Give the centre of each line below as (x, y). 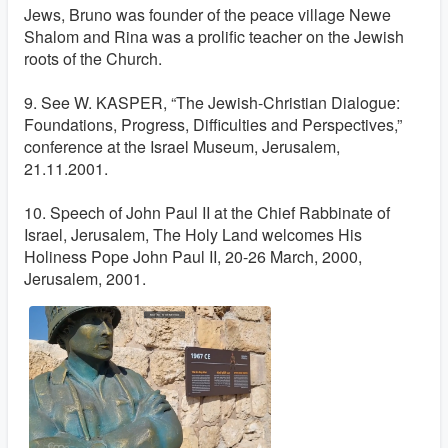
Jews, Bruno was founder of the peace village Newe (207, 14)
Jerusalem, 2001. (87, 278)
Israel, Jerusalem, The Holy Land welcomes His (193, 234)
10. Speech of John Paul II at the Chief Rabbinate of (207, 212)
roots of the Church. (93, 58)
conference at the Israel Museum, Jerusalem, (182, 146)
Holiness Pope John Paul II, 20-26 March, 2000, (193, 256)
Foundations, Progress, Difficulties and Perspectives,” (213, 124)
